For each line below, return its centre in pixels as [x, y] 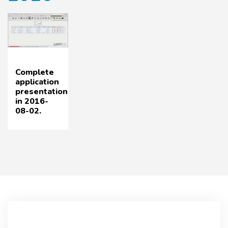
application [37, 82]
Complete [35, 73]
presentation [41, 92]
